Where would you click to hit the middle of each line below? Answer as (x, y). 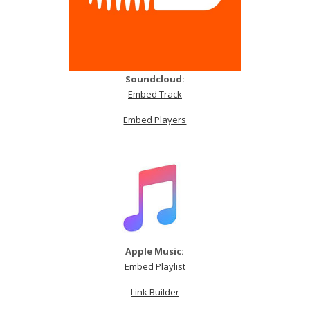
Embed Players (155, 119)
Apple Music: (155, 252)
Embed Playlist (155, 267)
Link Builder (155, 292)
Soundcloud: (155, 79)
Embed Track (155, 94)
